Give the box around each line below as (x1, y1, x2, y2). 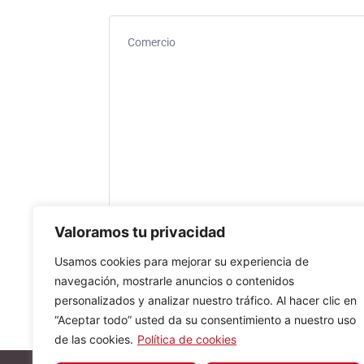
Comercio (127, 35, 175, 49)
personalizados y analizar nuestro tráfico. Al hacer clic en (54, 293, 357, 307)
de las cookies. (54, 332, 133, 346)
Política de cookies (137, 332, 236, 346)
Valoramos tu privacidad (54, 223, 225, 240)
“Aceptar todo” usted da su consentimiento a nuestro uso (54, 313, 356, 327)
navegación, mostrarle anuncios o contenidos (54, 274, 294, 288)
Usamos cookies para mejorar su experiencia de (54, 254, 309, 268)
